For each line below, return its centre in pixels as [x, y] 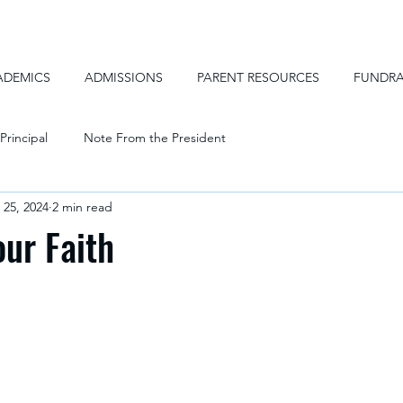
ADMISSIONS [124, 77]
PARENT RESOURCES [258, 77]
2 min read [82, 206]
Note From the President [155, 137]
